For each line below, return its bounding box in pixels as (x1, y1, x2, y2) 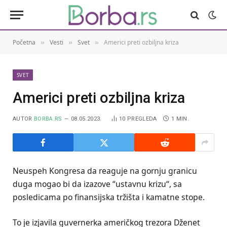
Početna (13, 38, 35, 47)
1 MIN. (171, 116, 189, 122)
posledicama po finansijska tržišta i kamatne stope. (13, 192, 205, 203)
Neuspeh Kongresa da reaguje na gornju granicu (13, 165, 197, 176)
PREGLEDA (127, 116, 157, 122)
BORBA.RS (34, 116, 62, 122)
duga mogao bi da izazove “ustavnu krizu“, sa (13, 178, 182, 190)
